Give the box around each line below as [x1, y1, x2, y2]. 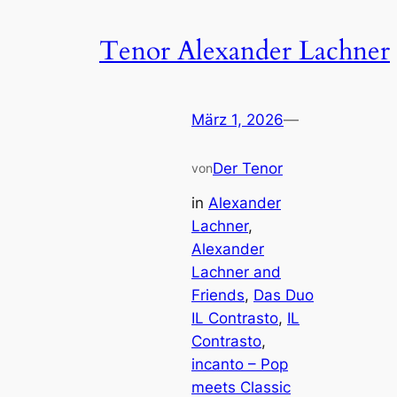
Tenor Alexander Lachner [99, 33, 390, 69]
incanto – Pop [191, 354, 288, 373]
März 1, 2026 [191, 111, 284, 129]
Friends [191, 285, 245, 304]
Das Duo [253, 285, 314, 304]
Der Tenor [213, 160, 283, 178]
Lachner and [191, 262, 281, 281]
